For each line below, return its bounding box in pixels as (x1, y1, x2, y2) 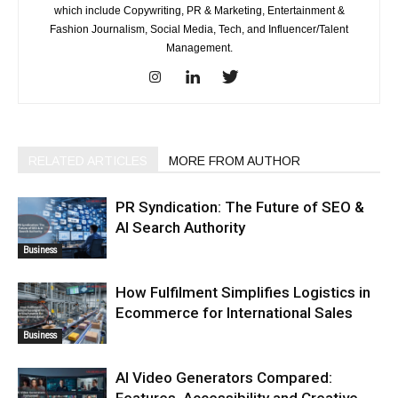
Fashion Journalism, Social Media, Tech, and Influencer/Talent (50, 22, 348, 36)
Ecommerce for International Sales (115, 303, 353, 322)
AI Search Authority (115, 218, 245, 236)
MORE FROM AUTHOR (169, 153, 300, 168)
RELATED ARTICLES (28, 153, 147, 168)
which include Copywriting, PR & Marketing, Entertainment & (53, 4, 345, 17)
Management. (165, 41, 233, 54)
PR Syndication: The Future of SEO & (115, 197, 364, 216)
